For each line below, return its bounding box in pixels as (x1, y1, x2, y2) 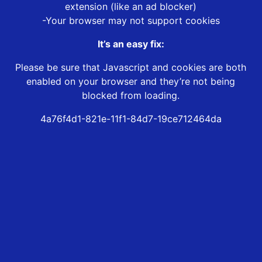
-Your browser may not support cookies (42, 15, 220, 27)
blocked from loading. (82, 89, 180, 102)
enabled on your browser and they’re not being (26, 75, 236, 88)
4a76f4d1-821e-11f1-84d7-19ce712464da (40, 113, 222, 125)
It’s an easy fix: (97, 38, 164, 50)
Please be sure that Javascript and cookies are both (15, 61, 247, 74)
